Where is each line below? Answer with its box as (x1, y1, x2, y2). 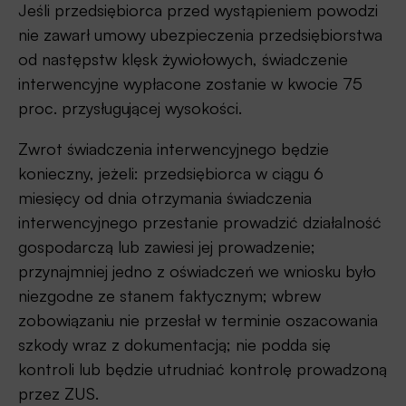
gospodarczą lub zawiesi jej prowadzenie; (18, 237, 315, 257)
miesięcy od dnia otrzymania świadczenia (18, 188, 312, 208)
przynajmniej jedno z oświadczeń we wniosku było (18, 261, 376, 282)
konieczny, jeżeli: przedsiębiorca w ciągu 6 (18, 163, 324, 184)
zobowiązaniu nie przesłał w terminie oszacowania (18, 310, 378, 331)
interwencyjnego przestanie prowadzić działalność (18, 212, 382, 233)
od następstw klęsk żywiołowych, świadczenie (18, 49, 348, 70)
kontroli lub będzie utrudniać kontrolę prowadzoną (18, 359, 387, 380)
